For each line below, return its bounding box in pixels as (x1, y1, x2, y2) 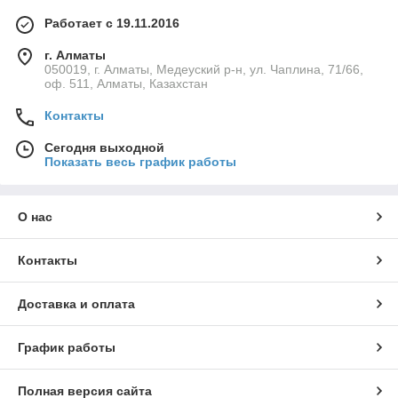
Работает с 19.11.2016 (44, 16, 179, 31)
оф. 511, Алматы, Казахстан (44, 76, 208, 92)
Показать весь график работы (44, 155, 236, 170)
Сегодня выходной (44, 140, 164, 155)
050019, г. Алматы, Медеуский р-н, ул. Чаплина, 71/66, (44, 62, 363, 77)
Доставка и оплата (18, 297, 135, 312)
